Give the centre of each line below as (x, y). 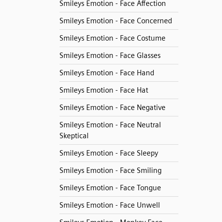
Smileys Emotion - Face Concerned (115, 21)
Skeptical (74, 136)
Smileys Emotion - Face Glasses (110, 55)
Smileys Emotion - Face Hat (104, 90)
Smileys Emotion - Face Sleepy (109, 153)
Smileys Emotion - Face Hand (107, 73)
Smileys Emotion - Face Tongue (110, 188)
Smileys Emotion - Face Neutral (110, 125)
